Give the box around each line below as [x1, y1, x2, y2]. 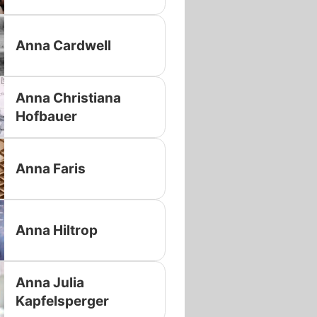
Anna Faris [15, 160, 86, 177]
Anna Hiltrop [15, 221, 98, 238]
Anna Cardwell [15, 37, 111, 54]
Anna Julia [15, 274, 84, 291]
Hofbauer [15, 108, 77, 125]
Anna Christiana [15, 89, 121, 106]
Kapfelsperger [15, 292, 109, 309]
